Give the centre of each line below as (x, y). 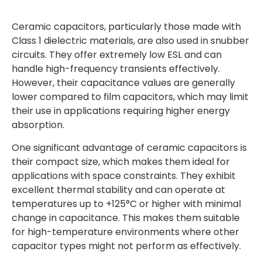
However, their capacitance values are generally (123, 83)
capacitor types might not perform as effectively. (126, 246)
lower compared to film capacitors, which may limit (130, 97)
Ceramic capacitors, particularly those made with (126, 27)
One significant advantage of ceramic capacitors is (129, 148)
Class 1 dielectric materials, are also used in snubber (130, 41)
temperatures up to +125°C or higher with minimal (126, 204)
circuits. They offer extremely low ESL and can (117, 55)
